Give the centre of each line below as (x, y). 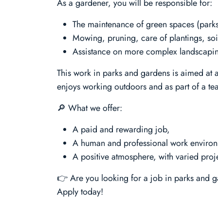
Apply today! (80, 192)
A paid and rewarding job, (121, 130)
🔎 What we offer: (90, 108)
